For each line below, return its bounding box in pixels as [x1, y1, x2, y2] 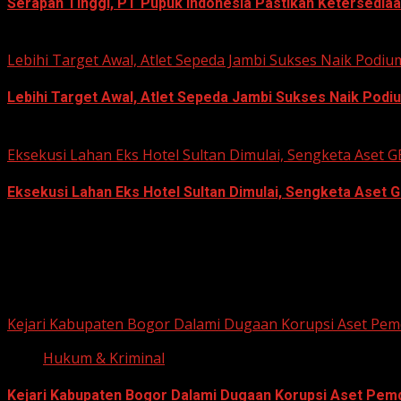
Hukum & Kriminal [43, 347, 165, 368]
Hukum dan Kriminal [7, 277, 140, 295]
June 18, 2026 [7, 219, 97, 240]
